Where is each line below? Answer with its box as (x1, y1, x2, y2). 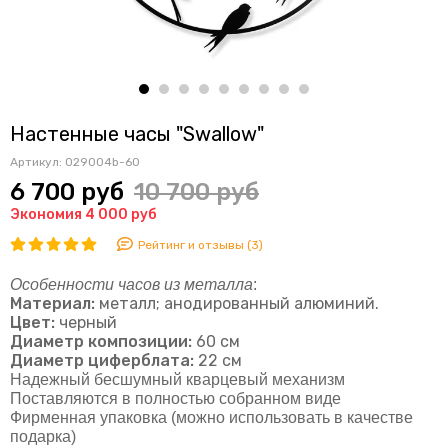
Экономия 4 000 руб (10, 205, 157, 223)
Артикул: (10, 154, 65, 169)
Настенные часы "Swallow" (10, 121, 264, 146)
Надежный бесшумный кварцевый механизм (10, 370, 345, 388)
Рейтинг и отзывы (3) (137, 237, 263, 252)
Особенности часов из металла (10, 275, 253, 293)
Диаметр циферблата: (10, 350, 194, 370)
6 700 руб (10, 177, 124, 206)
